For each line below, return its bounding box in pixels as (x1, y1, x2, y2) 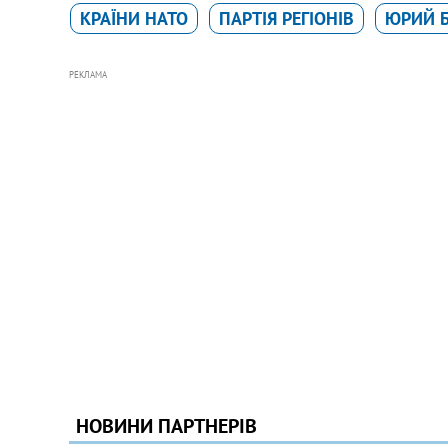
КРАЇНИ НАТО (79, 6, 188, 30)
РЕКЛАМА (68, 68, 107, 80)
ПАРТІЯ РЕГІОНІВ (218, 6, 354, 30)
